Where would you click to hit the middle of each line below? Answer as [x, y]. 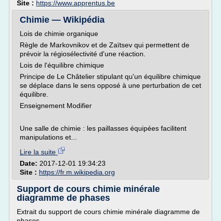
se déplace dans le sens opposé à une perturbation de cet [110, 85]
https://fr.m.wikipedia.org [77, 172]
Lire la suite [39, 152]
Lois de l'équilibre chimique [62, 65]
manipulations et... [48, 137]
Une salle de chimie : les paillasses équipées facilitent [103, 128]
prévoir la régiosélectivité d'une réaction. [83, 54]
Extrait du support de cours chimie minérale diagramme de [108, 212]
